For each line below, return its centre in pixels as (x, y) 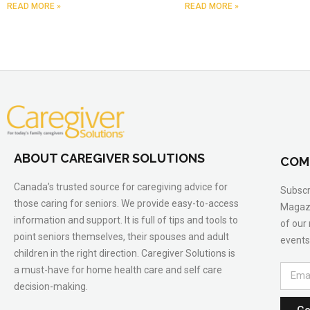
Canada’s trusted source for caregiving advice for (121, 186)
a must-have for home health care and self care (118, 270)
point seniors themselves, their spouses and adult (121, 236)
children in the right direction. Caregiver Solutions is (125, 253)
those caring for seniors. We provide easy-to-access (126, 203)
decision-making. (51, 286)
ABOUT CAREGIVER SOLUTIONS (109, 158)
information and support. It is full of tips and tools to (126, 220)
